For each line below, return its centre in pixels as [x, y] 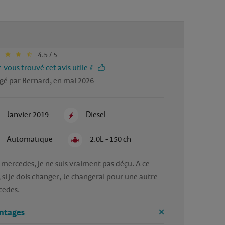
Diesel [96, 114]
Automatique [29, 139]
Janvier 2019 [27, 114]
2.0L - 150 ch [111, 139]
